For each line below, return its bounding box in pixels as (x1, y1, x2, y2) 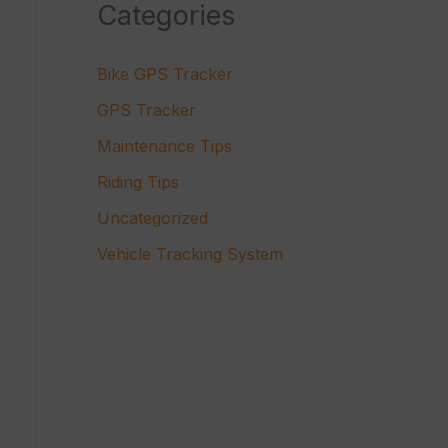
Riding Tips (96, 172, 179, 193)
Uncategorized (96, 208, 208, 229)
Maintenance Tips (96, 136, 232, 157)
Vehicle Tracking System (96, 244, 283, 265)
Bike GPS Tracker (96, 64, 233, 85)
